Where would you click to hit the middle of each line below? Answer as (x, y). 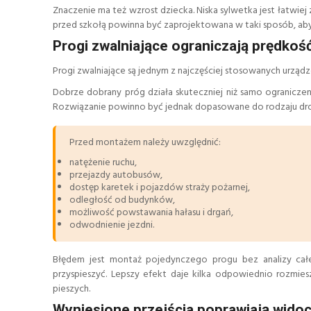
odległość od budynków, (122, 201)
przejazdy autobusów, (116, 176)
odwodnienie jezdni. (112, 226)
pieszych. (72, 289)
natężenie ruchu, (103, 163)
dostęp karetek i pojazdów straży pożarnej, (160, 188)
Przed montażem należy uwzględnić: (145, 143)
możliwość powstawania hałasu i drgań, (151, 213)
